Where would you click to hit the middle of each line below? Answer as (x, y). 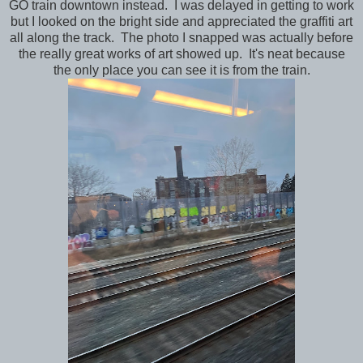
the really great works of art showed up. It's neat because (181, 53)
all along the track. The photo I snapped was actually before (181, 37)
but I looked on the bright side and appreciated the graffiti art (181, 21)
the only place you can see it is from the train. (181, 70)
